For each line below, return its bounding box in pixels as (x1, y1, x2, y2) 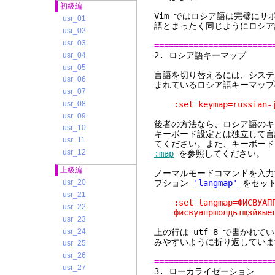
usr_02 (63, 26, 86, 36)
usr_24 (63, 227, 86, 236)
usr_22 (63, 202, 86, 211)
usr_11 (63, 136, 85, 145)
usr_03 (63, 38, 86, 47)
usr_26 (63, 251, 86, 260)
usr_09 (63, 111, 86, 120)
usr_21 (63, 190, 86, 199)
